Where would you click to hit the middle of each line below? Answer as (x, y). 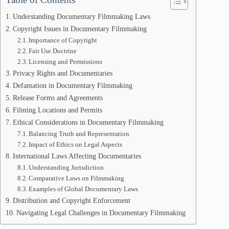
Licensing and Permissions (66, 62)
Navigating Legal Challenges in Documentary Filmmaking (101, 213)
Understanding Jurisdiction (66, 167)
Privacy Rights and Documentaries (62, 73)
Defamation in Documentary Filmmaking (72, 85)
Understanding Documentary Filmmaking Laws (81, 16)
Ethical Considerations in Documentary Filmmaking (88, 122)
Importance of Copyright (63, 40)
